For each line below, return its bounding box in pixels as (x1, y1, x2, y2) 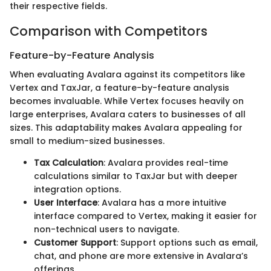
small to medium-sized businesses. (10, 135, 165, 148)
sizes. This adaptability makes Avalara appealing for (10, 122, 243, 134)
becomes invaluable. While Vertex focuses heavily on (10, 95, 244, 108)
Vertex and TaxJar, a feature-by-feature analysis (10, 82, 229, 94)
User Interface (34, 197, 97, 209)
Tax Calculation (34, 157, 103, 169)
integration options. (34, 183, 121, 196)
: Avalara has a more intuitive (97, 197, 226, 209)
